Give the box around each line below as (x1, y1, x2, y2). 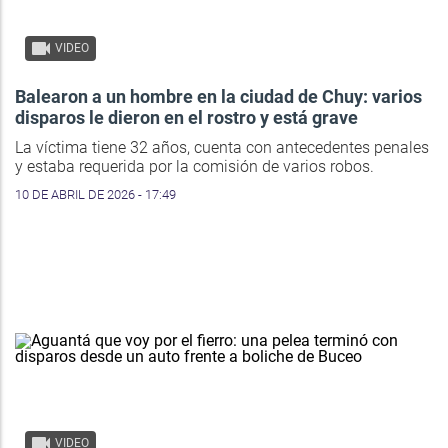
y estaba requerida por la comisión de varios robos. (15, 157, 374, 177)
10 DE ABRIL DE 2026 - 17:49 (15, 187, 176, 203)
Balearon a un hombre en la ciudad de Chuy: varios (15, 86, 422, 108)
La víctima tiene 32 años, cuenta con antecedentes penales (15, 138, 429, 158)
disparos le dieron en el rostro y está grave (15, 107, 358, 129)
